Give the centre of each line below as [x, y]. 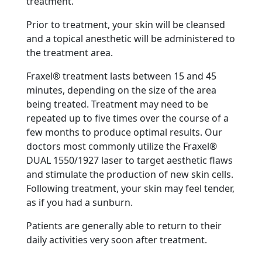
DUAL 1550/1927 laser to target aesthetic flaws [130, 161]
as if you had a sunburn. [80, 203]
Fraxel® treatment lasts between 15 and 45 [121, 76]
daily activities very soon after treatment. [117, 240]
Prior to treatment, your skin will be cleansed [126, 25]
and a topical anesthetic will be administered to [131, 39]
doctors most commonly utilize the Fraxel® [122, 146]
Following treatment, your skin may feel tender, [130, 189]
